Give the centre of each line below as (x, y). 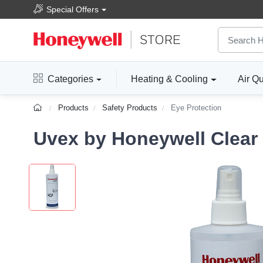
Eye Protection (196, 108)
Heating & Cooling (170, 79)
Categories (70, 79)
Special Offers (73, 9)
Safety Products (130, 108)
